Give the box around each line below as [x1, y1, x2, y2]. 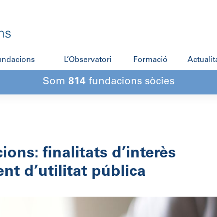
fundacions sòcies [86, 77, 174, 88]
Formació [133, 56, 168, 64]
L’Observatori [63, 56, 111, 64]
